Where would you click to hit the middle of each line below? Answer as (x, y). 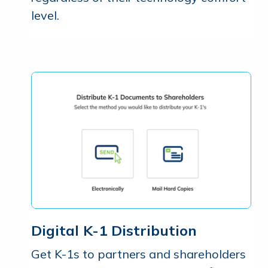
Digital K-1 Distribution (114, 231)
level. (45, 15)
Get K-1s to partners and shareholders (138, 254)
